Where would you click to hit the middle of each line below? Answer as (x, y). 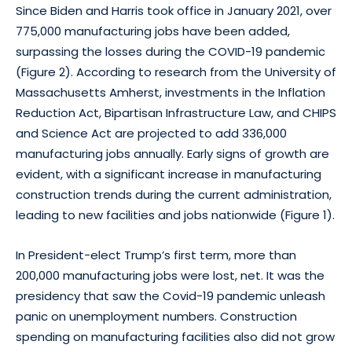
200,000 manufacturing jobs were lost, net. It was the (170, 275)
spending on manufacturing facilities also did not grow (175, 336)
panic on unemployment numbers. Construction (156, 316)
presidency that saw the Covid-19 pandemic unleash (170, 295)
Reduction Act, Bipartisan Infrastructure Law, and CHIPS (176, 112)
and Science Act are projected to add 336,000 (151, 133)
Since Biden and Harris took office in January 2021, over (174, 10)
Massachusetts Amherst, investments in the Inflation (170, 92)
